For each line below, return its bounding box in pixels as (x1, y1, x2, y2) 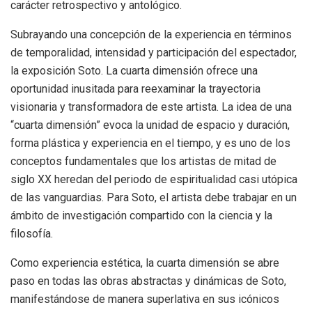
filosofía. (10, 226, 53, 240)
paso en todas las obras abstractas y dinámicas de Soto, (10, 274, 286, 288)
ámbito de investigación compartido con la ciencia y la (10, 208, 272, 222)
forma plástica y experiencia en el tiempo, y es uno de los (10, 136, 290, 150)
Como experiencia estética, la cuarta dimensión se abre (10, 256, 279, 270)
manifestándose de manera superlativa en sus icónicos (10, 292, 279, 306)
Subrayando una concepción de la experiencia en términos (10, 27, 292, 41)
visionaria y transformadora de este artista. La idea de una (10, 100, 292, 114)
